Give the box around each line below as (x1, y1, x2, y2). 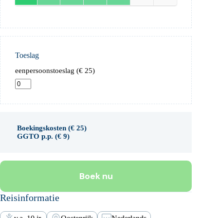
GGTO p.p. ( (17, 132, 57, 140)
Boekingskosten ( (17, 124, 71, 132)
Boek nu (79, 170, 113, 182)
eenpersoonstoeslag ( (15, 67, 79, 75)
